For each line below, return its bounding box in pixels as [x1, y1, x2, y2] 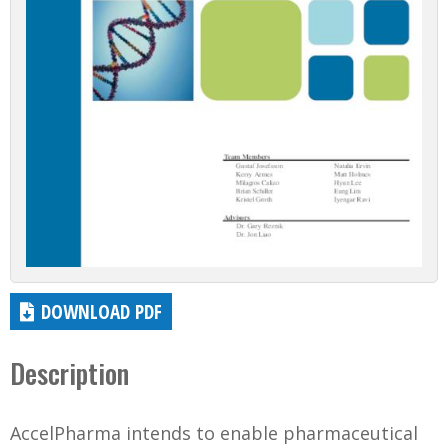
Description [10, 352, 129, 393]
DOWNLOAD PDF [41, 297, 163, 325]
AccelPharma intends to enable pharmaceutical [10, 420, 418, 445]
